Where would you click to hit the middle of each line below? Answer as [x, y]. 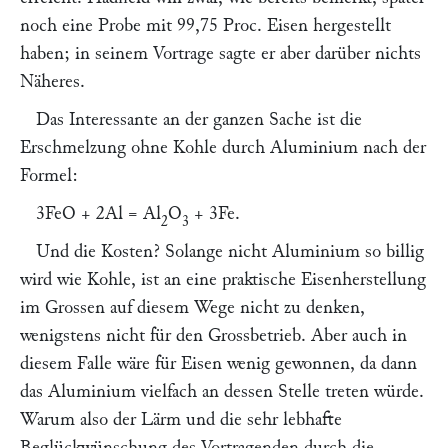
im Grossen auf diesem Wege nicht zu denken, [192, 307]
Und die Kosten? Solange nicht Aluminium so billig [230, 251]
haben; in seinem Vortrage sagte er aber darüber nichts [220, 53]
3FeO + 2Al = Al [98, 213]
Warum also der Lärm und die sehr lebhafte [181, 419]
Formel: [49, 175]
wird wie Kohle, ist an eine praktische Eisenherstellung [223, 279]
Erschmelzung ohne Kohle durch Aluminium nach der [223, 147]
